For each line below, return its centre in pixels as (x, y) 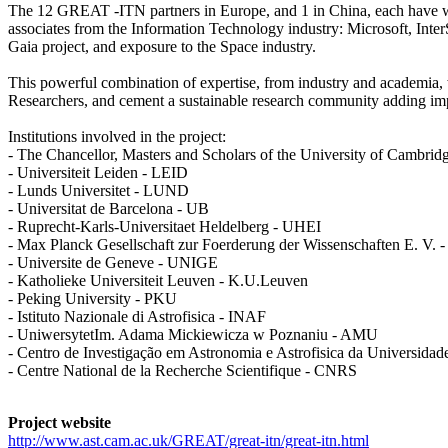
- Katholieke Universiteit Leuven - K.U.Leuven (158, 281)
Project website (59, 423)
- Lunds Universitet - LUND (98, 191)
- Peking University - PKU (92, 299)
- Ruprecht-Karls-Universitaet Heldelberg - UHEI (164, 227)
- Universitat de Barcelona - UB (108, 209)
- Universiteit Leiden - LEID (98, 173)
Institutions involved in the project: (117, 137)
